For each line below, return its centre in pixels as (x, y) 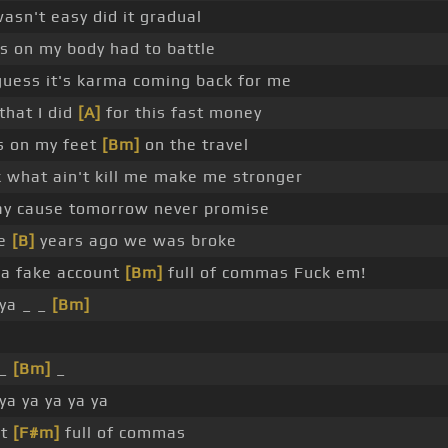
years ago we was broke (136, 241)
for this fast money (181, 113)
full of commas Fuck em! (264, 273)
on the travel (194, 145)
